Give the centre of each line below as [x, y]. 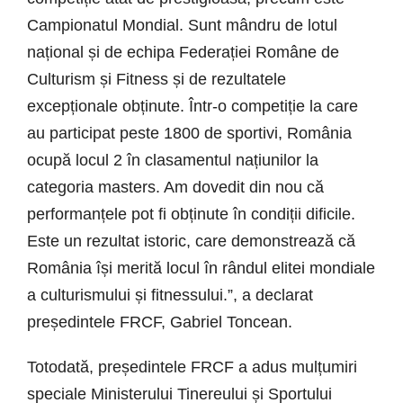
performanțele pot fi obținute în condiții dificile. [191, 215]
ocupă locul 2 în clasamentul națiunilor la [173, 161]
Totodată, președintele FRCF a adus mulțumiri [192, 367]
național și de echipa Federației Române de [183, 53]
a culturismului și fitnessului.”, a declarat [170, 296]
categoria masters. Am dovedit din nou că [175, 188]
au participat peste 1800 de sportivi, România [189, 134]
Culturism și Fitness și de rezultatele [157, 80]
